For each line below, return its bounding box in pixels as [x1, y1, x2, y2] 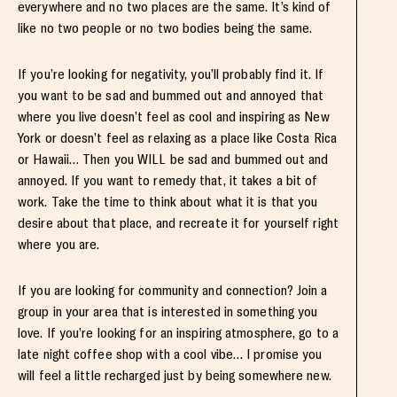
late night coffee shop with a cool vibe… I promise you [18, 345, 323, 362]
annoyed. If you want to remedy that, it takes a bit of [18, 171, 318, 189]
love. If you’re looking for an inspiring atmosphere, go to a [18, 323, 339, 341]
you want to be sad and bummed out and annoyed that [18, 86, 324, 104]
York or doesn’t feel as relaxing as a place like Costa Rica [18, 128, 337, 146]
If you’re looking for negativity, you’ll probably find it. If [18, 65, 324, 82]
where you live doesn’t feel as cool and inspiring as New [18, 107, 330, 125]
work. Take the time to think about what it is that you [18, 192, 318, 210]
